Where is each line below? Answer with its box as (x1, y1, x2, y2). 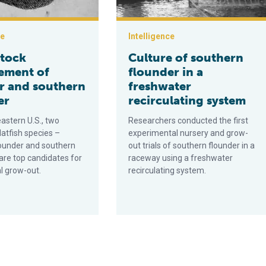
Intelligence (128, 31, 175, 41)
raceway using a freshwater (128, 153, 233, 163)
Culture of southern (128, 50, 244, 65)
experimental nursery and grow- (128, 128, 249, 138)
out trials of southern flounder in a (128, 141, 255, 150)
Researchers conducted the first (128, 116, 249, 125)
